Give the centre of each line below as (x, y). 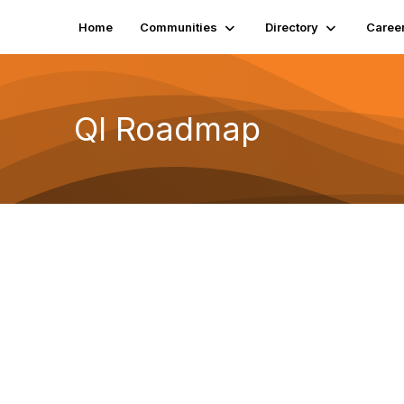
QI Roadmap (167, 129)
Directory (292, 27)
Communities (179, 27)
